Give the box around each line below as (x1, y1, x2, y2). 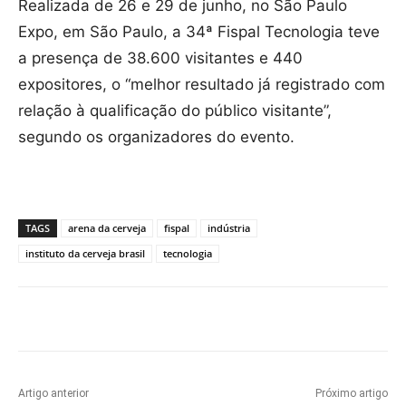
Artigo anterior (18, 387, 89, 401)
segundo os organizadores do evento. (18, 128, 295, 147)
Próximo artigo (314, 387, 388, 401)
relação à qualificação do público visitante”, (18, 101, 332, 121)
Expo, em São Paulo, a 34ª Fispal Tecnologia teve (18, 23, 380, 42)
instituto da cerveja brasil (25, 246, 145, 261)
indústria (208, 221, 250, 236)
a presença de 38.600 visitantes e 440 (18, 49, 303, 68)
